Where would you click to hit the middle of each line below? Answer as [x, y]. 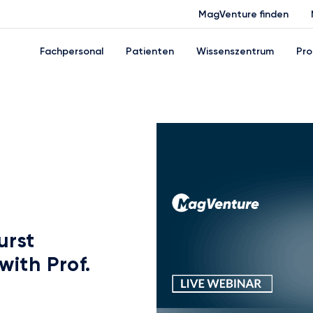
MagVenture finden [243, 14]
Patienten [150, 51]
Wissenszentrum [235, 51]
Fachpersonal [72, 51]
